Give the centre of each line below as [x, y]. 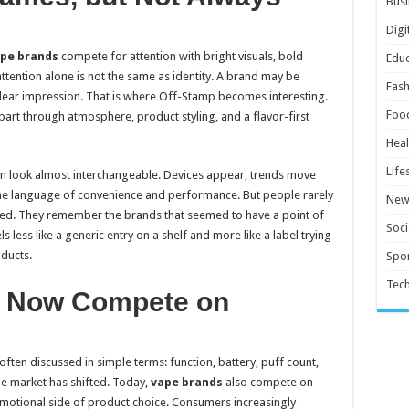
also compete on [267, 382]
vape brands [186, 382]
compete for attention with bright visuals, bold [180, 56]
